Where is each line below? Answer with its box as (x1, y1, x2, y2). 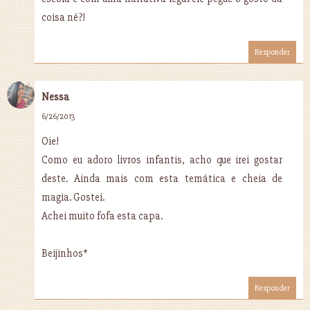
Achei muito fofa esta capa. (42, 210, 163, 222)
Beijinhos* (42, 247, 88, 259)
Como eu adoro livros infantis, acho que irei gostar (42, 154, 282, 166)
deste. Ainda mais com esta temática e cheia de (42, 172, 282, 185)
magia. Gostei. (42, 191, 104, 203)
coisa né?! (42, 11, 85, 24)
